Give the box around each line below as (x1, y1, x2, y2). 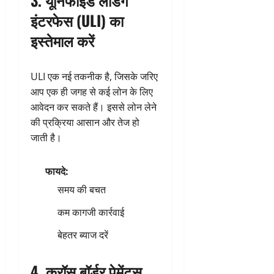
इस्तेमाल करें (31, 29, 94, 51)
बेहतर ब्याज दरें (57, 228, 108, 242)
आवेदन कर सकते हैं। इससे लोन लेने (31, 100, 157, 114)
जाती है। (31, 130, 62, 144)
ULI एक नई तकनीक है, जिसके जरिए (31, 69, 158, 83)
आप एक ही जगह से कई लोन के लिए (31, 84, 153, 98)
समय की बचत (57, 182, 106, 196)
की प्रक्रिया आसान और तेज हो (31, 115, 139, 129)
